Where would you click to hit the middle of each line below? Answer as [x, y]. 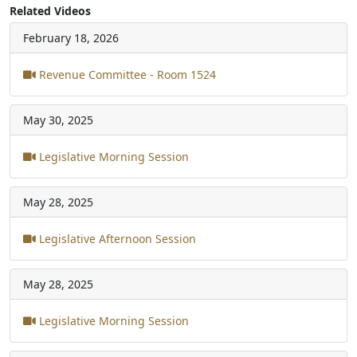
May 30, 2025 [58, 120]
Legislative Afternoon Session [116, 238]
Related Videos [50, 10]
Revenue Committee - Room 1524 [126, 74]
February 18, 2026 [71, 37]
